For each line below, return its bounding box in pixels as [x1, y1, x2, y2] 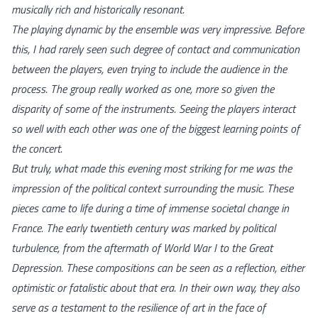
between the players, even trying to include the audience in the [11, 60, 287, 77]
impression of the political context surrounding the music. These [11, 179, 293, 197]
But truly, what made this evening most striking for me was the [11, 159, 292, 177]
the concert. [11, 139, 62, 157]
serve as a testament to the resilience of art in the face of [11, 298, 265, 316]
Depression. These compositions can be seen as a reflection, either [11, 258, 305, 276]
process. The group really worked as [11, 79, 174, 97]
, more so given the [190, 79, 274, 97]
